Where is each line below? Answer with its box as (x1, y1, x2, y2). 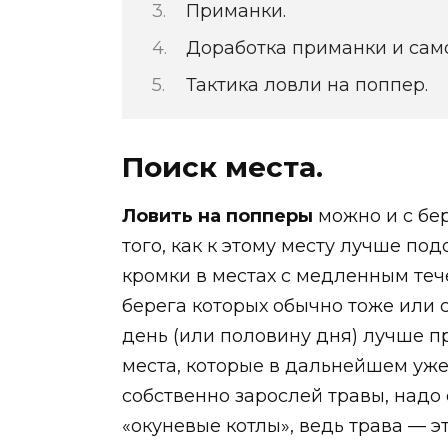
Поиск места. (122, 149, 323, 184)
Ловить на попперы (122, 204, 313, 227)
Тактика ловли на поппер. (185, 74, 428, 97)
